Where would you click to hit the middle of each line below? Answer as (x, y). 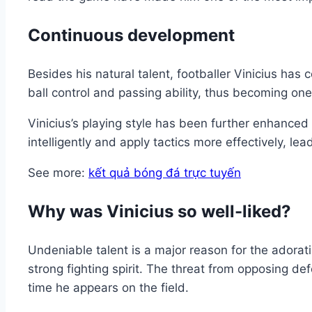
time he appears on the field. (108, 287)
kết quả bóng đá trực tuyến (165, 172)
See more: (56, 172)
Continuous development (131, 35)
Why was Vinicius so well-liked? (159, 211)
